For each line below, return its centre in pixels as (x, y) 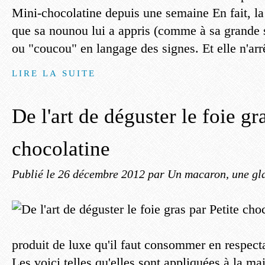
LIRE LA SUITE (54, 73)
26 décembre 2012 (103, 174)
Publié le (35, 174)
